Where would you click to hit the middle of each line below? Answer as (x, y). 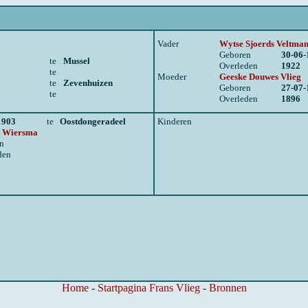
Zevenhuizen (88, 83)
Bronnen (228, 288)
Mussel (77, 61)
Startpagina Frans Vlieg (148, 288)
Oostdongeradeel (93, 121)
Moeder (172, 77)
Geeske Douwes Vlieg (260, 77)
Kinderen (175, 121)
